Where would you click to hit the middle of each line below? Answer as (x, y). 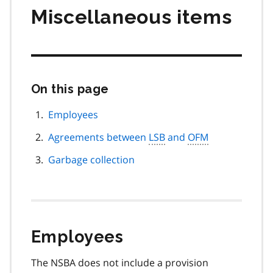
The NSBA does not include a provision (120, 262)
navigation (145, 123)
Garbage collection (91, 159)
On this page (70, 89)
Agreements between (98, 137)
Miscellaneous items (132, 17)
